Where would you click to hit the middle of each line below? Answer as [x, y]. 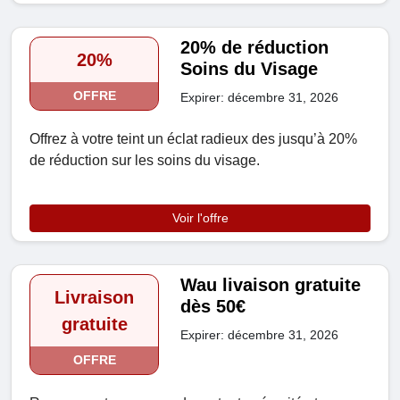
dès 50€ [213, 307]
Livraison [95, 298]
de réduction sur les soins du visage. [145, 161]
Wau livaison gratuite [271, 285]
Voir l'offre [200, 218]
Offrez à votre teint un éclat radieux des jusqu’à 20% [193, 139]
